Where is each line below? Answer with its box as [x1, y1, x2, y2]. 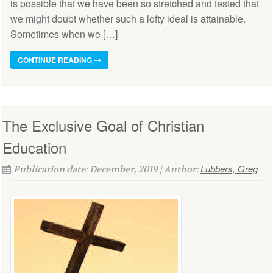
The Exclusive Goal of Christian [2, 114, 204, 136]
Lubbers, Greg [200, 161, 258, 175]
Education [2, 136, 66, 158]
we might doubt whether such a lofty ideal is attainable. [10, 11, 246, 26]
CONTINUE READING [18, 54, 94, 65]
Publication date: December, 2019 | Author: [13, 163, 200, 175]
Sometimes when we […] [10, 26, 118, 41]
